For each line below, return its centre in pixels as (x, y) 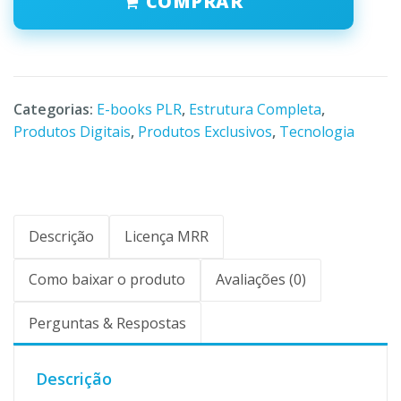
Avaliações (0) (261, 280)
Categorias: (55, 109)
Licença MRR (166, 236)
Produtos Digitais (72, 131)
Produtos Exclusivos (205, 131)
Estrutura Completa (255, 109)
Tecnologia (317, 131)
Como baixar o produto (107, 280)
